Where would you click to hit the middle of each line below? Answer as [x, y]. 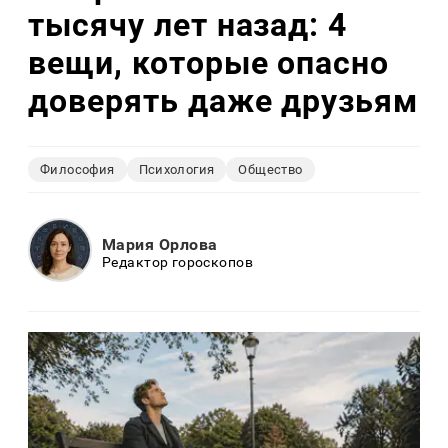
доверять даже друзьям [223, 100]
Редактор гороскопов [177, 261]
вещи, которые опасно [209, 62]
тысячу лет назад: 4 [188, 24]
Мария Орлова [160, 244]
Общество [270, 170]
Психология [176, 170]
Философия [77, 170]
